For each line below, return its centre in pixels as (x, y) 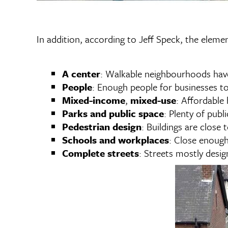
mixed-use (153, 100)
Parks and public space (113, 113)
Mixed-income (94, 100)
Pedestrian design (102, 126)
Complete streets (101, 153)
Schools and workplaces (116, 140)
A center (81, 74)
